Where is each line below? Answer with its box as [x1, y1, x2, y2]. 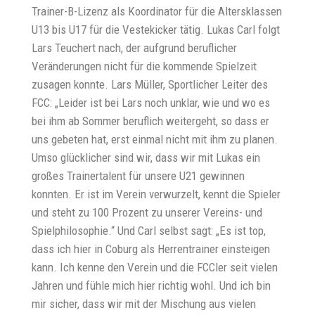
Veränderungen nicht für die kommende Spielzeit [32, 58, 257, 73]
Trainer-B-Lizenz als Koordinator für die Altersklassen [32, 4, 282, 18]
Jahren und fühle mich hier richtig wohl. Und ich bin [32, 278, 271, 292]
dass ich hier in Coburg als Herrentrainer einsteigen [32, 241, 270, 256]
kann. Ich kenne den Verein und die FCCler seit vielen [32, 259, 278, 274]
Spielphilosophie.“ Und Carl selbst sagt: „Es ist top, [32, 223, 266, 238]
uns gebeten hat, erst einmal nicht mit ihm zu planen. [32, 131, 278, 146]
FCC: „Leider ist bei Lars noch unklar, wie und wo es [32, 95, 270, 110]
